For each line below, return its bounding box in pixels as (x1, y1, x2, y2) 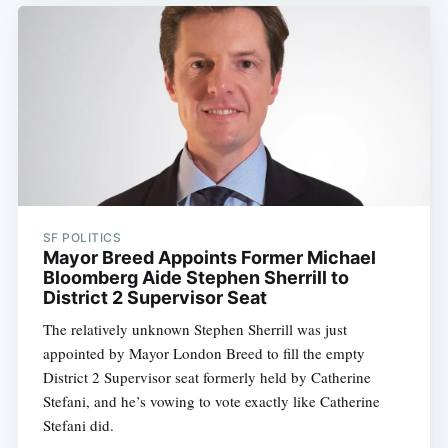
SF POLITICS (42, 230, 122, 246)
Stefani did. (42, 415, 114, 436)
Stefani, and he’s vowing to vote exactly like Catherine (42, 391, 380, 412)
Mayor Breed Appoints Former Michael (42, 247, 376, 269)
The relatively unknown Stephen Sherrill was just (42, 319, 347, 340)
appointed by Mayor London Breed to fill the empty (42, 343, 365, 364)
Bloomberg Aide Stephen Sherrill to (42, 267, 349, 289)
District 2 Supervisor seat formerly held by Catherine (42, 367, 371, 388)
